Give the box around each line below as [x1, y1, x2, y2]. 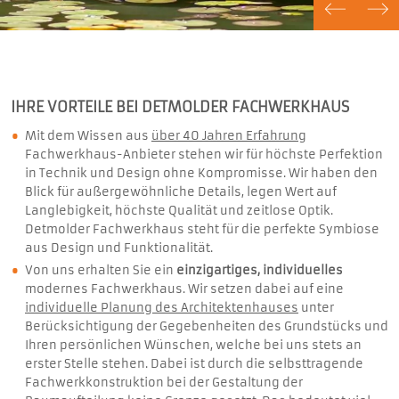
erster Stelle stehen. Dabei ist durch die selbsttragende [25, 355, 363, 371]
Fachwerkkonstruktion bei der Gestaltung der [25, 374, 303, 390]
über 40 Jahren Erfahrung [151, 127, 306, 143]
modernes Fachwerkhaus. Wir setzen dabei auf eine [25, 281, 344, 297]
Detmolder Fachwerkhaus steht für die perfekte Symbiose [25, 221, 379, 237]
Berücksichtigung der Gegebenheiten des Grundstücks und [25, 318, 388, 334]
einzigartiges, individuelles [176, 262, 343, 278]
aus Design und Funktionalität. [25, 240, 213, 256]
